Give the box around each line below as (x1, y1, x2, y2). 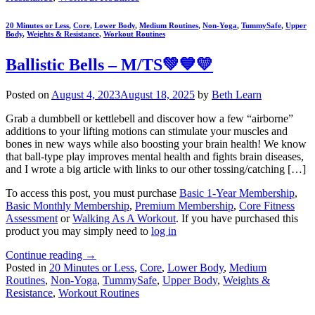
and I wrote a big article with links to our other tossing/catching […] (6, 163, 306, 176)
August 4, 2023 (51, 89, 120, 101)
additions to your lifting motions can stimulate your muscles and (6, 125, 288, 138)
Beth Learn (212, 89, 262, 101)
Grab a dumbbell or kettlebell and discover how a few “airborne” (6, 112, 293, 125)
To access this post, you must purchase (6, 187, 179, 200)
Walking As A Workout (72, 212, 176, 225)
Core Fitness (239, 200, 295, 212)
